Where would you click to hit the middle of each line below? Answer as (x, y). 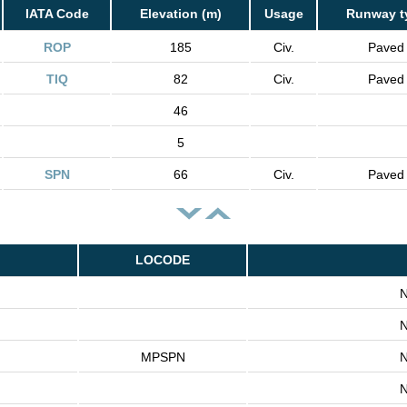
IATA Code (57, 14)
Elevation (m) (180, 14)
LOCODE (163, 260)
